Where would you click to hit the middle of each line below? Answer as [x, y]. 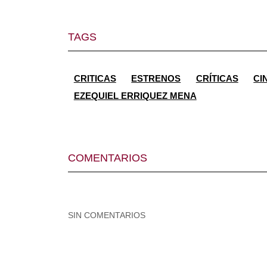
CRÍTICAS [217, 79]
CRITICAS [95, 79]
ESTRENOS [156, 79]
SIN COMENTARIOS [107, 215]
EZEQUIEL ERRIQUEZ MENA [135, 95]
